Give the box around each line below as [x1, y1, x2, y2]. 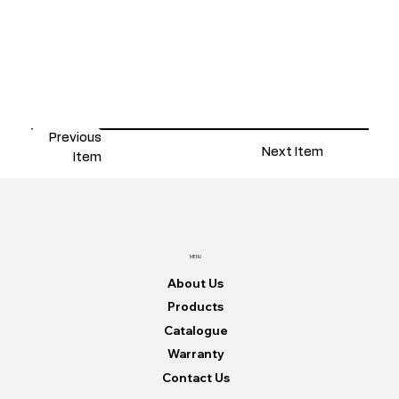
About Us [167, 275, 224, 290]
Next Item [261, 145, 323, 159]
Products [167, 299, 224, 314]
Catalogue [163, 322, 228, 338]
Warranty [167, 346, 224, 362]
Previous [49, 132, 102, 145]
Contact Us [161, 370, 230, 385]
